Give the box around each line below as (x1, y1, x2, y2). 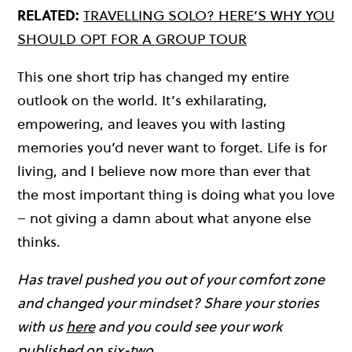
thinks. (17, 231, 60, 251)
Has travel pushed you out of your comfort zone (17, 269, 324, 289)
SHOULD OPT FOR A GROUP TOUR (17, 28, 247, 49)
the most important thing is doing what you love (17, 184, 335, 204)
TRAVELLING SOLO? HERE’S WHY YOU (83, 5, 335, 25)
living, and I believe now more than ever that (17, 160, 310, 181)
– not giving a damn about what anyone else (17, 207, 311, 228)
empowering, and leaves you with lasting (17, 113, 285, 134)
